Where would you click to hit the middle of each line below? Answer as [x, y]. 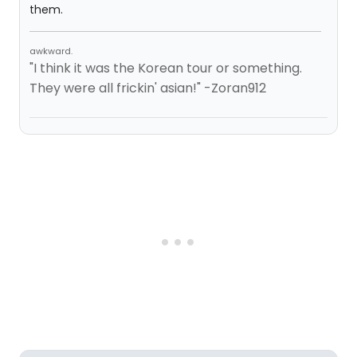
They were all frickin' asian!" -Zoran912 [148, 88]
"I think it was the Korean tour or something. [166, 68]
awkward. [51, 51]
